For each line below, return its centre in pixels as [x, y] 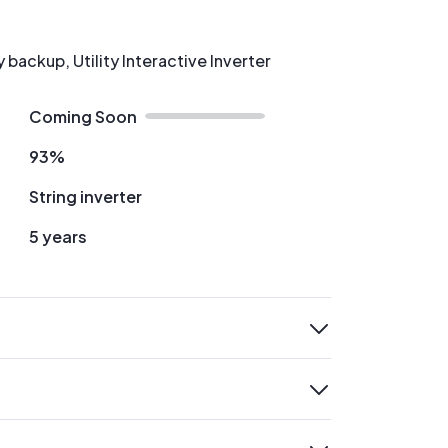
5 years [57, 236]
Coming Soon [82, 116]
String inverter [85, 196]
